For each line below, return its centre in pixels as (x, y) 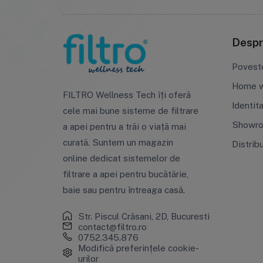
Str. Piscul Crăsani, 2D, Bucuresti (144, 216)
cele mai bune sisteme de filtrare (130, 111)
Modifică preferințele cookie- (138, 247)
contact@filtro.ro (112, 226)
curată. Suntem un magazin (118, 142)
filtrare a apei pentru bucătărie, (125, 174)
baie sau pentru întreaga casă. (124, 190)
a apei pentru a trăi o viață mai (124, 127)
